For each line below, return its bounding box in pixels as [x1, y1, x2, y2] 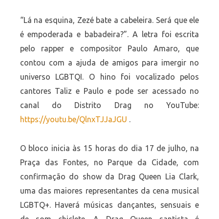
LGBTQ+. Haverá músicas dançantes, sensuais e [20, 200, 199, 210]
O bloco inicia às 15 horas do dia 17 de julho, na [20, 144, 199, 153]
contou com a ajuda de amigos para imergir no [20, 58, 199, 67]
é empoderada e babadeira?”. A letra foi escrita [20, 30, 199, 39]
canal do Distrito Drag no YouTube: [20, 101, 199, 110]
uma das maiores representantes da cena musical [20, 186, 199, 196]
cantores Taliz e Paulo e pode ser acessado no [20, 87, 199, 96]
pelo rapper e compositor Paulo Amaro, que [20, 44, 199, 53]
